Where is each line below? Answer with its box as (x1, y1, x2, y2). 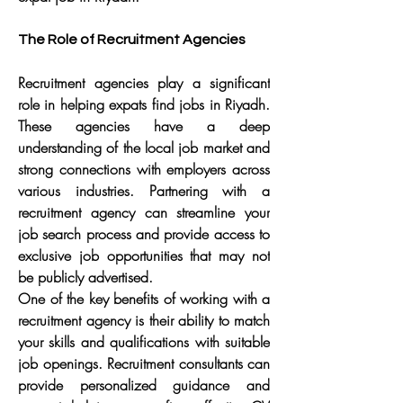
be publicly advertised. (18, 267, 153, 287)
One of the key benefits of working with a (18, 289, 270, 309)
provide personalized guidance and (18, 375, 270, 395)
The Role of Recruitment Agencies (18, 32, 246, 47)
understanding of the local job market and (18, 138, 270, 157)
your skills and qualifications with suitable (18, 332, 270, 352)
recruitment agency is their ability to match (18, 310, 270, 330)
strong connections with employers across (18, 159, 270, 179)
